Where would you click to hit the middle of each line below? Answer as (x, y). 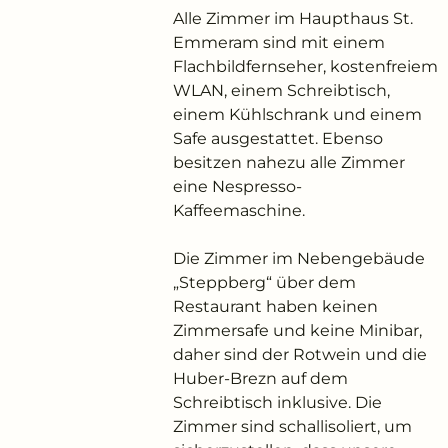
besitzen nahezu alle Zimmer (288, 162)
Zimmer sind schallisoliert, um (292, 426)
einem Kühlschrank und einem (297, 114)
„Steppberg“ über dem (264, 282)
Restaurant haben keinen (275, 306)
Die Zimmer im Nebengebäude (298, 258)
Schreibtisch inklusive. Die (277, 402)
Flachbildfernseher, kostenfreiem (305, 66)
